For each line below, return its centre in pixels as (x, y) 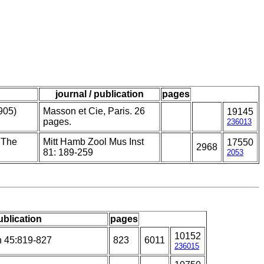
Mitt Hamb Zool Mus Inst (93, 142)
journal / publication (99, 94)
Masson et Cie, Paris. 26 (94, 111)
